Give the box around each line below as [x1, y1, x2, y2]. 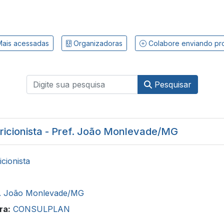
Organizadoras [71, 39, 122, 47]
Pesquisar [151, 79, 191, 89]
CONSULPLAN [13, 204, 70, 214]
